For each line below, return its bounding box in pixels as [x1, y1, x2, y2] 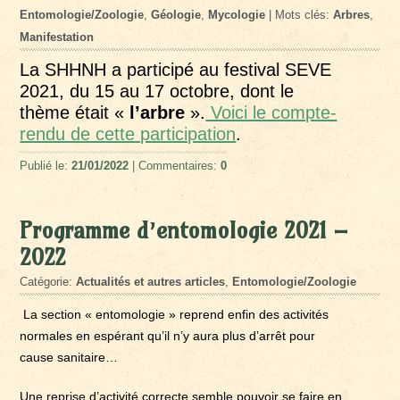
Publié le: [20, 158, 72, 172]
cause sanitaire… [20, 349, 122, 364]
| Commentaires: [129, 158, 221, 172]
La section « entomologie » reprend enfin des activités [20, 306, 329, 321]
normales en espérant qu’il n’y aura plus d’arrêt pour [20, 328, 316, 343]
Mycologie [208, 7, 266, 21]
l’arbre [129, 102, 186, 122]
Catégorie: [20, 274, 77, 288]
